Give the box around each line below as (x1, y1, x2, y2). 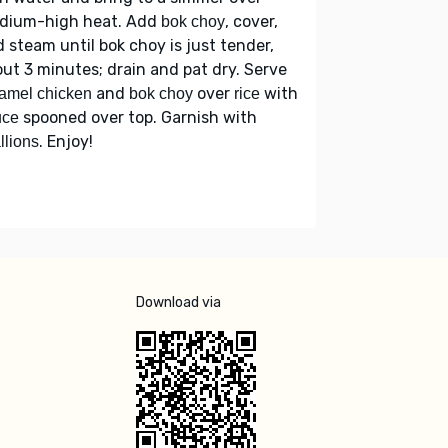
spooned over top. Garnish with (19, 107, 257, 127)
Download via (136, 293, 221, 311)
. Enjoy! (39, 131, 93, 151)
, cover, (225, 11, 278, 31)
